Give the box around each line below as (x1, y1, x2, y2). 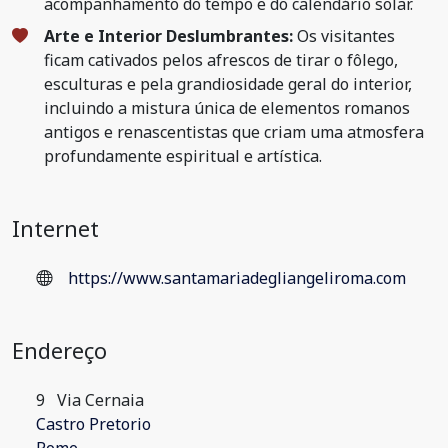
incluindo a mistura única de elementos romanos (44, 97, 410, 119)
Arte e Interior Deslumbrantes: (44, 25, 293, 47)
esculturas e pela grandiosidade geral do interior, (44, 73, 412, 95)
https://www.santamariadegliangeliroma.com (68, 267, 406, 289)
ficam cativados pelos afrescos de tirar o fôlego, (44, 49, 398, 71)
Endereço (12, 336, 107, 365)
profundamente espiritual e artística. (44, 145, 322, 167)
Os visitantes (297, 25, 395, 47)
